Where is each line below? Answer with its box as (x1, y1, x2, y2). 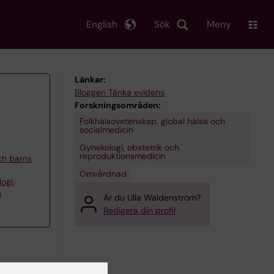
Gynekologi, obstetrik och (79, 141, 179, 153)
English (86, 18, 117, 31)
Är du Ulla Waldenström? (103, 192, 201, 203)
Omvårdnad (79, 168, 127, 179)
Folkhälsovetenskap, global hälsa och (79, 115, 225, 127)
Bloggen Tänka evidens (75, 87, 165, 98)
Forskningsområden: (75, 100, 161, 111)
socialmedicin (79, 124, 133, 135)
